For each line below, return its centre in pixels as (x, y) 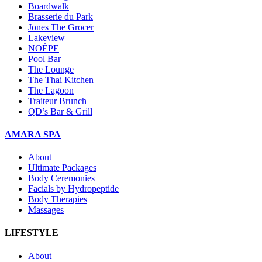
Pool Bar (44, 58)
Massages (46, 210)
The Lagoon (51, 90)
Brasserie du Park (61, 16)
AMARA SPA (33, 134)
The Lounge (51, 69)
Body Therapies (58, 199)
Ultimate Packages (62, 168)
